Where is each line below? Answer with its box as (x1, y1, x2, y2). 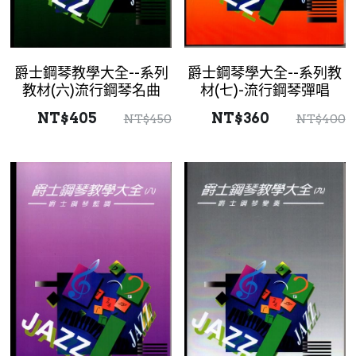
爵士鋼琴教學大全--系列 (14, 64, 168, 81)
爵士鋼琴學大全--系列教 (188, 64, 342, 81)
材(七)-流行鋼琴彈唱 (199, 81, 330, 99)
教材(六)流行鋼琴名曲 (21, 81, 161, 99)
